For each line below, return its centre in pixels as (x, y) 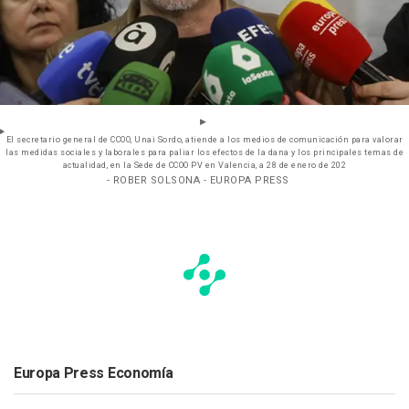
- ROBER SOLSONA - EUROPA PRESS (198, 181)
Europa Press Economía (94, 374)
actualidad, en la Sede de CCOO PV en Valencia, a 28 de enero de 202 (204, 166)
